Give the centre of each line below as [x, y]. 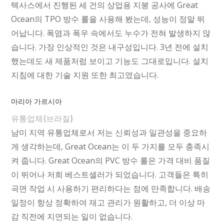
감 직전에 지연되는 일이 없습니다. [72, 217]
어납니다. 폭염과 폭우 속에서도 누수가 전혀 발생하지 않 [111, 33]
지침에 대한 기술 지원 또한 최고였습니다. [85, 75]
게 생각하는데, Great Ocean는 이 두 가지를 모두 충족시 [110, 147]
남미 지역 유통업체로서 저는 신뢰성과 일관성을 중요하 [109, 133]
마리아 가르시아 [37, 102]
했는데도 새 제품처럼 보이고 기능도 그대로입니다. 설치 [110, 61]
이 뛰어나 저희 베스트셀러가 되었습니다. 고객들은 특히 [110, 175]
